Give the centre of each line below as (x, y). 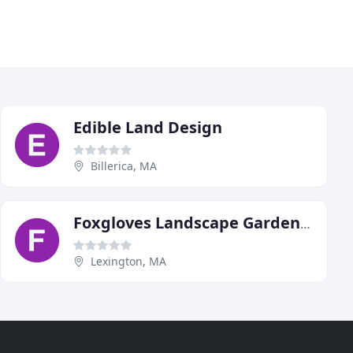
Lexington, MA (128, 261)
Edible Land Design (148, 127)
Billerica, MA (124, 165)
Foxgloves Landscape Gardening (305, 223)
